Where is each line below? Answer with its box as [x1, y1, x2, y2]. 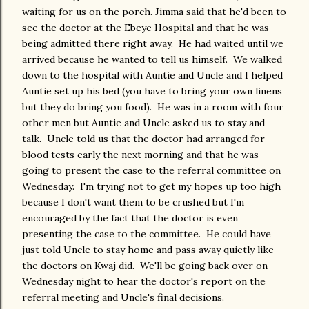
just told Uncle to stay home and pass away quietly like [22, 243, 274, 257]
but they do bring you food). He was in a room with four [22, 101, 283, 114]
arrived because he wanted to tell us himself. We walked [22, 53, 282, 66]
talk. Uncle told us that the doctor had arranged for [22, 132, 265, 146]
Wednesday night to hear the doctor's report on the [22, 275, 266, 288]
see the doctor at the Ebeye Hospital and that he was [22, 21, 269, 34]
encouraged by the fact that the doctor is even [22, 212, 238, 225]
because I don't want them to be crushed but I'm [22, 196, 244, 209]
